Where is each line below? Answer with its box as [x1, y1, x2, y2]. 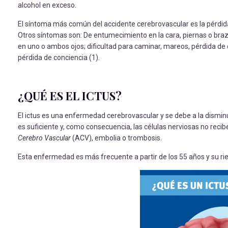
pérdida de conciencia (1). [18, 53, 100, 62]
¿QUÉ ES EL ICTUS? [18, 88, 122, 103]
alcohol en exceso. [18, 1, 76, 9]
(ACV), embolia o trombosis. [71, 134, 162, 142]
